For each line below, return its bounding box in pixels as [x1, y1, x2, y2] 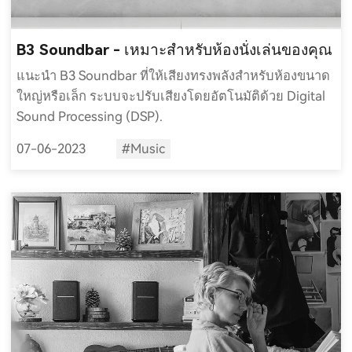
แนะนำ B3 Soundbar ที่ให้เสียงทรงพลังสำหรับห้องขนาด [16, 68, 331, 84]
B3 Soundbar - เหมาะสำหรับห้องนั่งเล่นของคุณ [16, 41, 333, 60]
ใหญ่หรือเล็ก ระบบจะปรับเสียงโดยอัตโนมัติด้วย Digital [16, 89, 326, 104]
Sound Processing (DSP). [16, 109, 167, 125]
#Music [121, 141, 165, 156]
